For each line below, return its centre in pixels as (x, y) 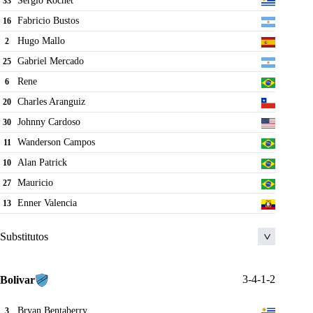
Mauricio (35, 183)
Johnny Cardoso (49, 122)
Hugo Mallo (41, 41)
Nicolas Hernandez (54, 270)
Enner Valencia (47, 203)
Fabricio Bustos (48, 21)
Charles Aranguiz (51, 102)
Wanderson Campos (56, 143)
